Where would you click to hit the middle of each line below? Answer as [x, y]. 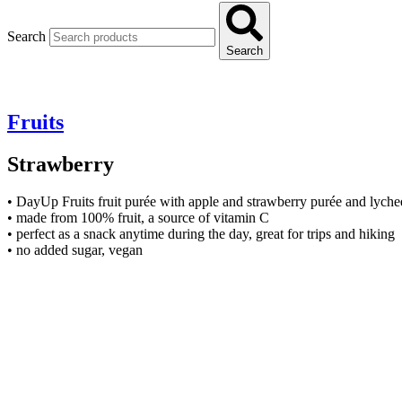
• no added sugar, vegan [75, 250]
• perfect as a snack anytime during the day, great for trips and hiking [201, 234]
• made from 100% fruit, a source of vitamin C [138, 218]
